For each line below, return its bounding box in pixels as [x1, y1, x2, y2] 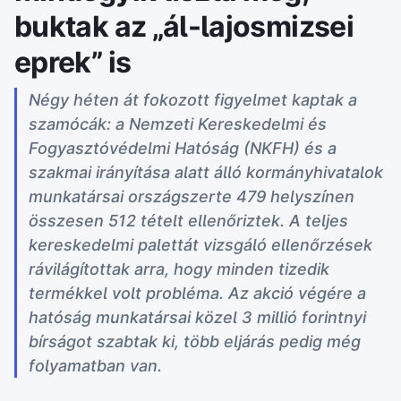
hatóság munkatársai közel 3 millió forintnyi [29, 308, 366, 327]
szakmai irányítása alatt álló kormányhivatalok [29, 163, 383, 182]
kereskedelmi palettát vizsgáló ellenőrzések [29, 235, 372, 254]
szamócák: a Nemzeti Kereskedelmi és [29, 115, 327, 133]
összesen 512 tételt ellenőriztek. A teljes [29, 211, 348, 230]
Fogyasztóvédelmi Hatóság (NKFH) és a [29, 139, 337, 158]
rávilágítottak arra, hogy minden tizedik [29, 260, 329, 278]
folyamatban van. [29, 356, 162, 375]
